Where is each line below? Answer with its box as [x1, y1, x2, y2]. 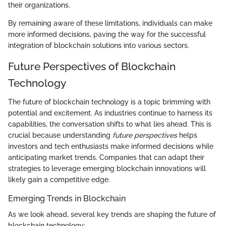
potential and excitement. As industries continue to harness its [8, 109, 212, 118]
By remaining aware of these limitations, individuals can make [8, 19, 212, 27]
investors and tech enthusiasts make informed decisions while [8, 142, 213, 151]
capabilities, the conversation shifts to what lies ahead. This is [8, 120, 211, 129]
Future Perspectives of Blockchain [8, 60, 176, 73]
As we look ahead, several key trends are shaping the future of [8, 210, 216, 219]
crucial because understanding [8, 131, 112, 140]
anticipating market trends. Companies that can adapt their [8, 153, 204, 162]
